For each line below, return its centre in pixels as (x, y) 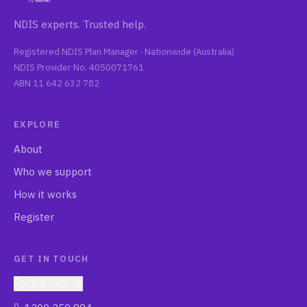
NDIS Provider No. (51, 67)
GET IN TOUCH (51, 259)
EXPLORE (37, 124)
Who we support (53, 172)
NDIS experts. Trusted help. (80, 24)
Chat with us (54, 283)
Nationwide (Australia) (189, 52)
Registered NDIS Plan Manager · (79, 52)
